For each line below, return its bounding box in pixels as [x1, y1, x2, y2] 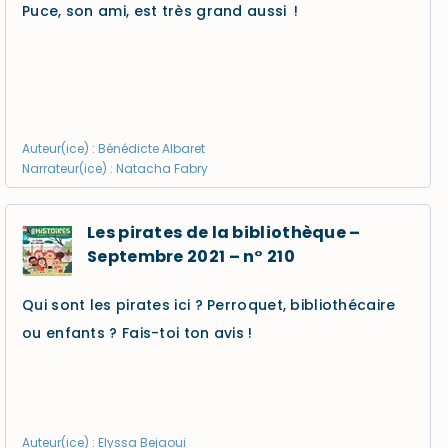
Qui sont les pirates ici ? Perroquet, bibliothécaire [22, 295, 396, 315]
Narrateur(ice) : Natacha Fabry [22, 160, 208, 177]
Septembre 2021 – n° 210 [87, 245, 295, 268]
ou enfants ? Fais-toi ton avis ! [22, 323, 253, 343]
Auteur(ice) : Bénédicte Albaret [22, 140, 205, 157]
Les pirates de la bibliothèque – [87, 221, 361, 244]
